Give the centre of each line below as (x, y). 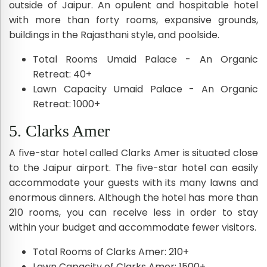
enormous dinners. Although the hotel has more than (133, 197)
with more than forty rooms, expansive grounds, (133, 20)
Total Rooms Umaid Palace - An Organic (145, 59)
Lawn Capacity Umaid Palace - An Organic (145, 89)
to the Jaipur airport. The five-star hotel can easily (133, 167)
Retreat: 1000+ (66, 104)
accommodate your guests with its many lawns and (133, 182)
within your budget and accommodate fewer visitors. (133, 227)
